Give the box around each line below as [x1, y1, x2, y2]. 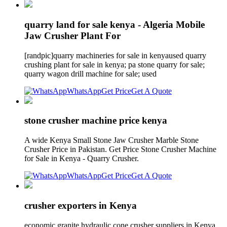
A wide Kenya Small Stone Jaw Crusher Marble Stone [24, 136, 199, 145]
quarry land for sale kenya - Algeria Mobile [24, 19, 205, 30]
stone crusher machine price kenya [24, 115, 167, 126]
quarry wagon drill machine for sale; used [24, 69, 159, 78]
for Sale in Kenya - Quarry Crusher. [24, 154, 139, 163]
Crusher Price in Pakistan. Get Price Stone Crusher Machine [24, 145, 216, 154]
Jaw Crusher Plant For [24, 30, 121, 41]
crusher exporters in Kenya [24, 200, 137, 211]
